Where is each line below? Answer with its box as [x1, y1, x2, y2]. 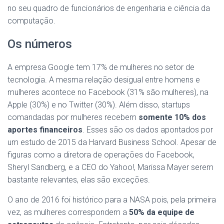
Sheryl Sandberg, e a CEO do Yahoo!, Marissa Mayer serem [7, 162, 213, 172]
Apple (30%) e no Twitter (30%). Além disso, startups [7, 99, 190, 109]
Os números [7, 36, 72, 51]
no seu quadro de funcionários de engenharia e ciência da [7, 3, 210, 13]
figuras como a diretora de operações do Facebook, [7, 149, 194, 159]
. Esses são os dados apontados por [82, 124, 213, 134]
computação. [7, 15, 55, 25]
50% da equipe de [129, 207, 194, 217]
